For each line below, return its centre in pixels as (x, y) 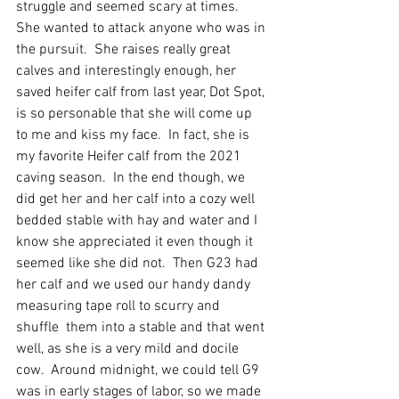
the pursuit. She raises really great (125, 50)
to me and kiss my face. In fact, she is (134, 136)
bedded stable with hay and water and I (138, 221)
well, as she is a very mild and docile (129, 350)
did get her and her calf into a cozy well (137, 200)
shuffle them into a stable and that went (142, 328)
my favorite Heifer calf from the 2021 (130, 157)
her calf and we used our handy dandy (135, 285)
